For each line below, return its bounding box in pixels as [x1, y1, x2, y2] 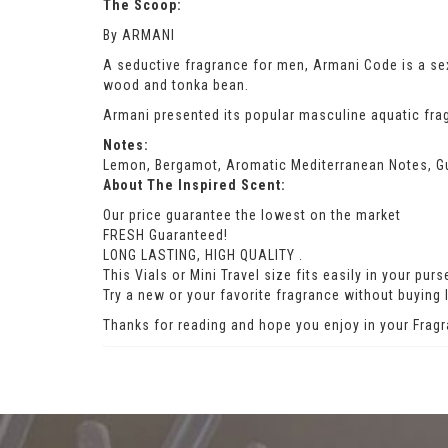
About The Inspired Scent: [103, 177, 286, 194]
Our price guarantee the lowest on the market [103, 207, 401, 224]
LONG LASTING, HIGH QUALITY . [103, 247, 303, 264]
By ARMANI [103, 27, 175, 44]
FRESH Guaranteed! [103, 227, 228, 244]
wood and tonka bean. [103, 77, 249, 94]
